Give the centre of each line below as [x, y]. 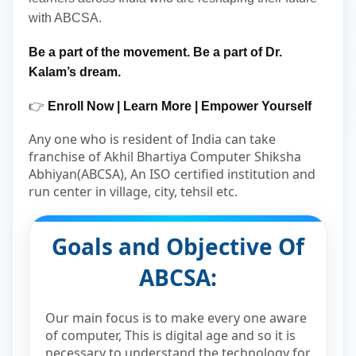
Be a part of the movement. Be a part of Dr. [155, 52]
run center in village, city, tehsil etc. [133, 191]
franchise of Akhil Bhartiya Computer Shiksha [165, 156]
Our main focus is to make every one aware [176, 317]
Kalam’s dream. [75, 72]
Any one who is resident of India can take [152, 139]
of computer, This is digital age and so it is [170, 335]
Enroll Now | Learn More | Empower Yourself [180, 106]
